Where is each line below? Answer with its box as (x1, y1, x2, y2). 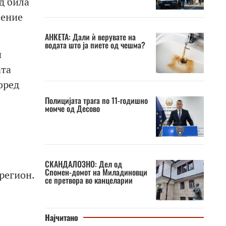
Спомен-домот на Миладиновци (44, 166, 147, 178)
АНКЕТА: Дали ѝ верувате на (44, 31, 136, 43)
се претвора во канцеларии (44, 174, 133, 186)
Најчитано (44, 211, 78, 223)
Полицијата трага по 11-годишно (44, 94, 148, 106)
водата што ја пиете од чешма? (44, 39, 145, 51)
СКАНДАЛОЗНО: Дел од (44, 158, 122, 170)
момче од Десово (44, 102, 100, 115)
